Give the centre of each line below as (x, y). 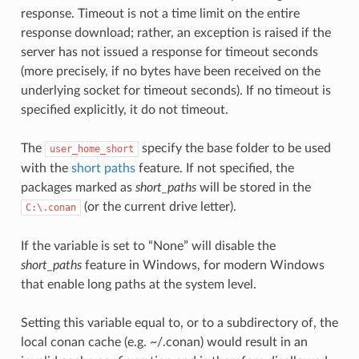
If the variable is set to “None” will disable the (148, 246)
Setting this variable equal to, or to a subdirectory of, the (179, 323)
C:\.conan (50, 207)
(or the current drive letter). (158, 206)
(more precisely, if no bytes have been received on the (170, 71)
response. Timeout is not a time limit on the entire (160, 13)
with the (46, 168)
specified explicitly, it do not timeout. (124, 109)
